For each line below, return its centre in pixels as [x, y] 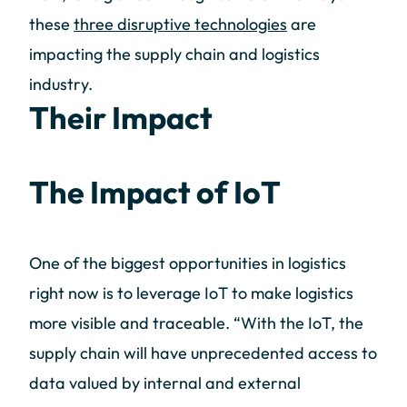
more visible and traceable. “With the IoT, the [196, 323]
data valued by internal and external [165, 382]
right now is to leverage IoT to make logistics [191, 293]
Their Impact [121, 117]
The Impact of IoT [155, 192]
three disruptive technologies [180, 24]
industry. [61, 84]
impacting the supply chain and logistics [174, 54]
